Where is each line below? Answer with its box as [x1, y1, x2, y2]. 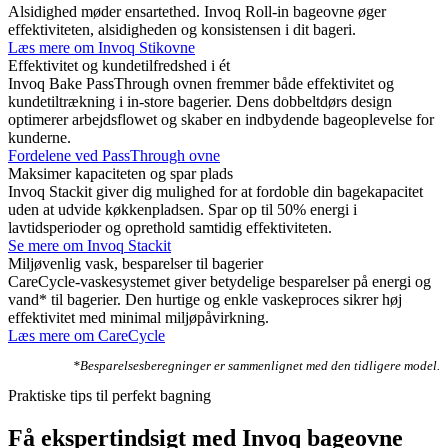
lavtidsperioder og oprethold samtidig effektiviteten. [8, 218, 332, 236]
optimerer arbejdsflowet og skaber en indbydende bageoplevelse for [8, 110, 434, 128]
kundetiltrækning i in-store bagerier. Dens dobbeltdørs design [8, 92, 392, 110]
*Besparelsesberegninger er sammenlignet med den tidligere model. [73, 357, 440, 373]
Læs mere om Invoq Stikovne [8, 38, 195, 56]
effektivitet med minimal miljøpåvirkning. [8, 308, 269, 326]
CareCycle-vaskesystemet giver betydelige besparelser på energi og [8, 272, 431, 290]
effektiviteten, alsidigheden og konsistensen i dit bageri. [8, 20, 356, 38]
